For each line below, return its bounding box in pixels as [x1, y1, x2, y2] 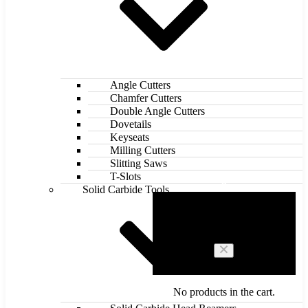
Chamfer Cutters [110, 92, 181, 104]
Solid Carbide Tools [82, 184, 169, 196]
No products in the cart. [173, 286, 275, 298]
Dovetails [110, 118, 151, 131]
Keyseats [110, 131, 149, 144]
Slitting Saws [110, 157, 167, 170]
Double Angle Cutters [110, 105, 205, 118]
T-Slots [110, 170, 141, 183]
